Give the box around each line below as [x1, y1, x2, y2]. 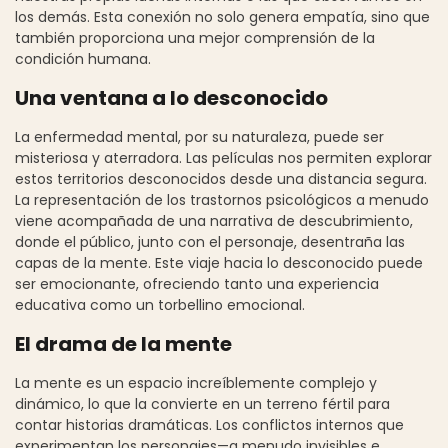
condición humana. [15, 48, 151, 69]
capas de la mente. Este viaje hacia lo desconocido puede [15, 252, 423, 273]
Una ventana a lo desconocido [15, 83, 328, 112]
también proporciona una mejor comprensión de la [15, 27, 375, 48]
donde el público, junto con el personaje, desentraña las [15, 231, 405, 252]
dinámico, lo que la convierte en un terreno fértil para [15, 393, 390, 414]
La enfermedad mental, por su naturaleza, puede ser [15, 126, 384, 147]
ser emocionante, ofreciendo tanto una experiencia [15, 273, 379, 294]
